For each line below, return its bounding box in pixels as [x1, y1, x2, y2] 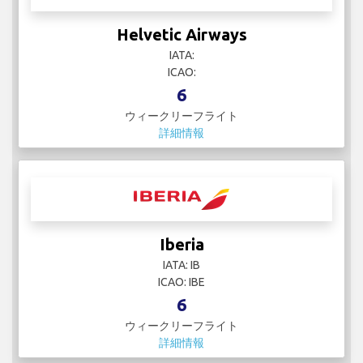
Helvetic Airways [116, 24, 247, 44]
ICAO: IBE [158, 275, 205, 288]
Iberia [159, 234, 204, 254]
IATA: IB [163, 258, 200, 271]
